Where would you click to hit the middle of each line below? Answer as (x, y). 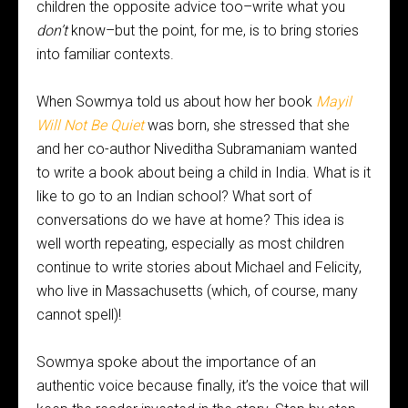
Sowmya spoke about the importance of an (176, 362)
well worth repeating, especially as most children (190, 244)
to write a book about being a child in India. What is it (204, 173)
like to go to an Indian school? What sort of (174, 197)
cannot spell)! (79, 315)
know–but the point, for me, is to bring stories (215, 31)
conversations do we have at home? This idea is (190, 220)
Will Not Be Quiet (90, 126)
